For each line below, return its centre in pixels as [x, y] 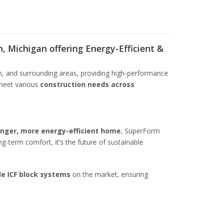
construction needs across [86, 84]
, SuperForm [140, 131]
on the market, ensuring [109, 174]
